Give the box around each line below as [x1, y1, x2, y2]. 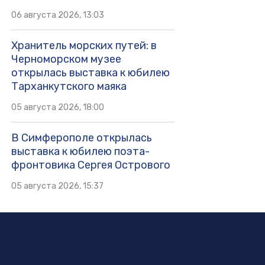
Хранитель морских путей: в [11, 38, 157, 52]
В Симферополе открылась [11, 131, 152, 144]
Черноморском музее [11, 52, 121, 66]
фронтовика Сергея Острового [11, 158, 170, 172]
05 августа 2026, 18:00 [11, 102, 104, 112]
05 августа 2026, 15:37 [11, 180, 104, 191]
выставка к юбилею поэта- [11, 144, 150, 158]
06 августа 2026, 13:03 [11, 9, 104, 20]
